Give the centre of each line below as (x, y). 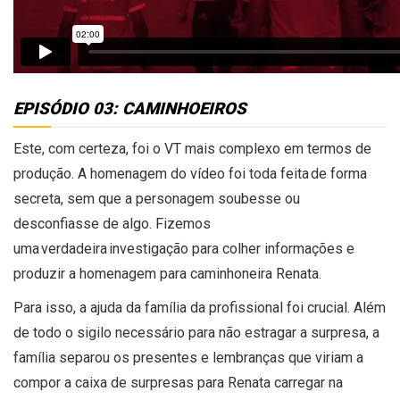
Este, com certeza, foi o (89, 148)
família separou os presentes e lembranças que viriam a (188, 357)
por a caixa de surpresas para (134, 382)
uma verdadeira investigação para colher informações (180, 248)
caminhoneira (231, 273)
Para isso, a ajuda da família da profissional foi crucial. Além (200, 307)
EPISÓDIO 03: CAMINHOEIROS (130, 108)
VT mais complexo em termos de (268, 148)
